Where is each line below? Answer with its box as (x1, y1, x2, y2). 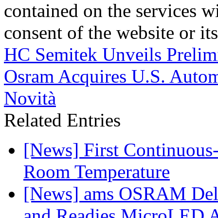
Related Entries (4, 109, 121, 130)
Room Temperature (23, 161, 170, 182)
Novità (4, 87, 56, 109)
